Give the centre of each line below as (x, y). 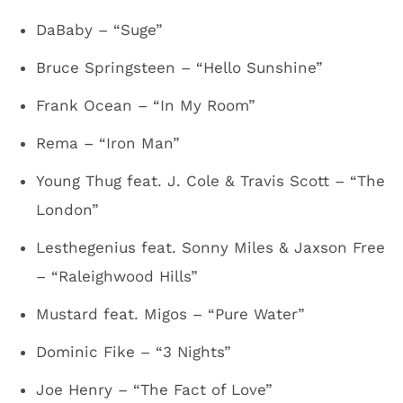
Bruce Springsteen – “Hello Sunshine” (179, 67)
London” (67, 210)
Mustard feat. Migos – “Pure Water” (170, 314)
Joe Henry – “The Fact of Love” (154, 390)
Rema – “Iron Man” (108, 143)
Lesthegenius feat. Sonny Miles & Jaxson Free (210, 247)
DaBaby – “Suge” (99, 30)
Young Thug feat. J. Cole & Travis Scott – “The (210, 181)
